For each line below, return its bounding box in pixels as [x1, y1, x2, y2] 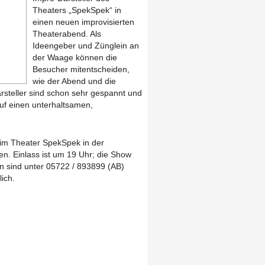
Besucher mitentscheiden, [33, 64, 130, 74]
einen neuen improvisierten [33, 17, 134, 27]
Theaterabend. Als [33, 28, 101, 38]
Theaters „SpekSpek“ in [33, 5, 121, 15]
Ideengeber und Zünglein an [33, 40, 139, 50]
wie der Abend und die [33, 76, 116, 86]
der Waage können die [33, 52, 117, 62]
